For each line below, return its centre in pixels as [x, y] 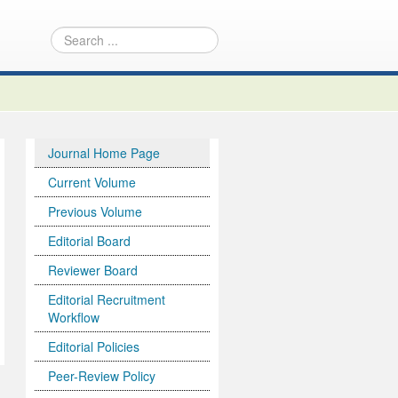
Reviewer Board [93, 271]
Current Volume [92, 183]
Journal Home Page [104, 153]
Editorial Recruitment [107, 300]
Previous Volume [96, 212]
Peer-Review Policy [102, 376]
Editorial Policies [94, 347]
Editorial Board [90, 241]
